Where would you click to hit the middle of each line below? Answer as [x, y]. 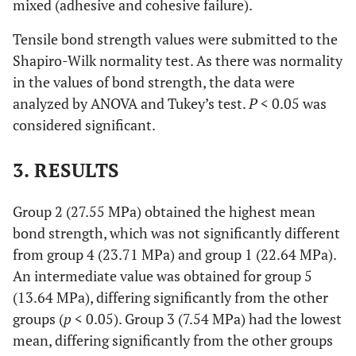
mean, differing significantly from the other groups [173, 341]
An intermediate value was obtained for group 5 [163, 276]
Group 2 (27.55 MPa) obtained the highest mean [164, 212]
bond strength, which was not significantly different [176, 233]
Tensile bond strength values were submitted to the [175, 39]
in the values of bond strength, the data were [154, 82]
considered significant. [84, 125]
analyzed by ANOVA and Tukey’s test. [131, 104]
